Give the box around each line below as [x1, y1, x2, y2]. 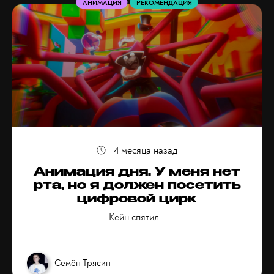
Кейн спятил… [109, 211, 165, 223]
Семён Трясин [54, 257, 111, 269]
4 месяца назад [114, 144, 177, 157]
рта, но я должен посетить [33, 180, 241, 193]
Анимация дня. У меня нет [34, 167, 240, 179]
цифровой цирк [77, 194, 197, 206]
